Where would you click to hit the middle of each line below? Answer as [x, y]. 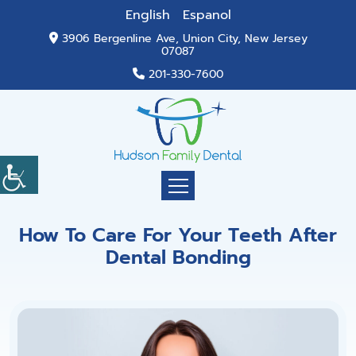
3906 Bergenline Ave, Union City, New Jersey [184, 39]
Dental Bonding [178, 258]
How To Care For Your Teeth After [178, 236]
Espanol [207, 15]
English [147, 15]
